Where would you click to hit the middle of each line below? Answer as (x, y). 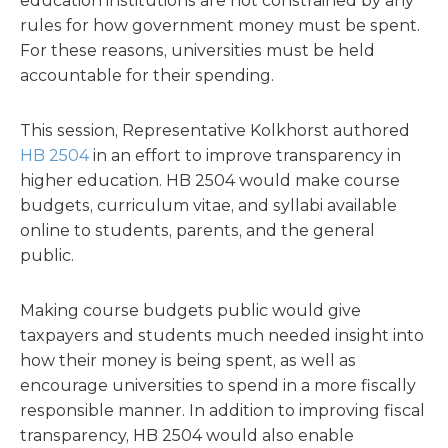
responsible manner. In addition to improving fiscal (222, 410)
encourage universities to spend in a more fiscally (218, 385)
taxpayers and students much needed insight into (222, 335)
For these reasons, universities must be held (197, 50)
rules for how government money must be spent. (220, 25)
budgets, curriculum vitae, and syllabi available (208, 205)
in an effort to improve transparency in (245, 155)
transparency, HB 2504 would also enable (187, 435)
